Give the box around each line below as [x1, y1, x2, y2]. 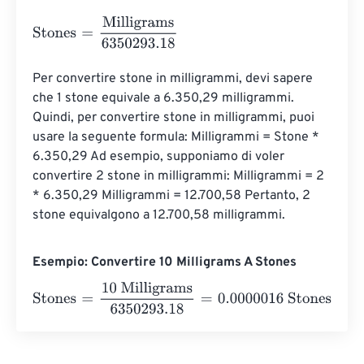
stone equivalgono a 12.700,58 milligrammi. [32, 207, 285, 224]
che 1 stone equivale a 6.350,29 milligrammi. [32, 90, 297, 107]
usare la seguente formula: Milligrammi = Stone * [32, 129, 323, 146]
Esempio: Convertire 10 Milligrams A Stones [32, 254, 297, 271]
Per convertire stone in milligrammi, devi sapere [32, 71, 316, 88]
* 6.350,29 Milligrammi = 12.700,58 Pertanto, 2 [32, 188, 314, 205]
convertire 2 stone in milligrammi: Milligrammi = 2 [32, 168, 327, 185]
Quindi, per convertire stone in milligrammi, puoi [32, 110, 318, 127]
